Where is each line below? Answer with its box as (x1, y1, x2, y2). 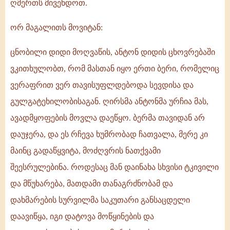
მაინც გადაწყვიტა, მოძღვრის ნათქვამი (10, 146, 161, 156)
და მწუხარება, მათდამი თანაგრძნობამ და (10, 179, 173, 188)
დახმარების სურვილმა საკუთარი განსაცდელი (10, 196, 190, 205)
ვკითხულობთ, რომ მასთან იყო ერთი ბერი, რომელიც (10, 64, 219, 73)
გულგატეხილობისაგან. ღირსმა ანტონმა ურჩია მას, (10, 97, 208, 106)
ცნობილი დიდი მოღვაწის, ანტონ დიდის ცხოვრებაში (10, 48, 215, 57)
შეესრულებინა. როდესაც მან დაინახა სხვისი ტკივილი (10, 163, 219, 172)
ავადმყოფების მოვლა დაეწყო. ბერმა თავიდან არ (10, 113, 205, 123)
